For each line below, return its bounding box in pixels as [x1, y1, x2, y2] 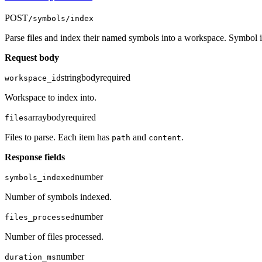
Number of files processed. [5, 232, 104, 242]
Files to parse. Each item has [5, 132, 112, 143]
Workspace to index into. [5, 92, 96, 103]
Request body [5, 53, 59, 63]
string [61, 73, 81, 83]
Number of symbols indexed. [5, 192, 112, 202]
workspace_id [5, 74, 61, 83]
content [149, 133, 181, 143]
